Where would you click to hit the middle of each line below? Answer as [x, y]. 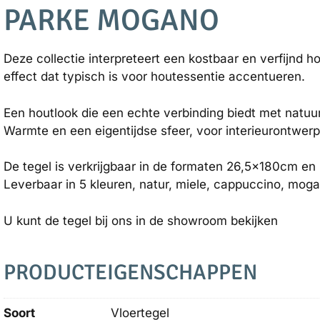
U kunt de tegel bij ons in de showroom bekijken [141, 220]
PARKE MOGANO [112, 20]
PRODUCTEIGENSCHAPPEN [131, 272]
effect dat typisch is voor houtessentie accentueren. [155, 76]
